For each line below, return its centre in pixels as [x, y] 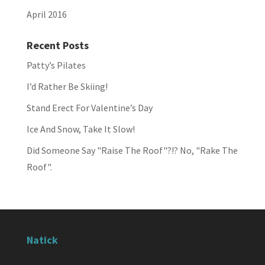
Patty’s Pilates [56, 65]
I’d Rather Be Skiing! [67, 86]
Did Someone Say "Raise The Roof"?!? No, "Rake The [132, 150]
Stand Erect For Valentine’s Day [89, 108]
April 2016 [46, 14]
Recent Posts [57, 45]
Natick [42, 240]
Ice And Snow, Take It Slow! [80, 129]
